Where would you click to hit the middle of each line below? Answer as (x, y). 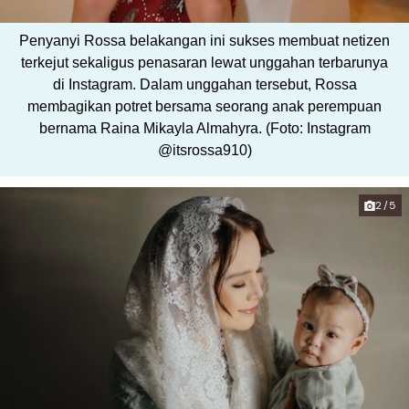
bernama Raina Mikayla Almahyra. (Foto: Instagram (204, 128)
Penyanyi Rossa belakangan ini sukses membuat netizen (204, 41)
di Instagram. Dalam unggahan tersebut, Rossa (204, 84)
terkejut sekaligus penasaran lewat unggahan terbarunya (204, 63)
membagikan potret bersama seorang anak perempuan (204, 106)
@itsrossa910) (204, 150)
